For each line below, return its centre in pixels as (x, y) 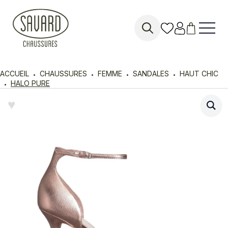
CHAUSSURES (63, 73)
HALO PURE (30, 83)
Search (148, 46)
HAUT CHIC (199, 73)
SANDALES (151, 73)
